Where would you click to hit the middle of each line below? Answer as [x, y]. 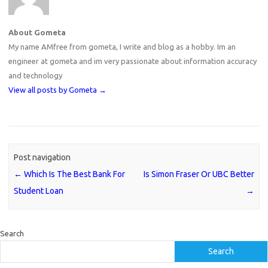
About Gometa [37, 32]
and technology [35, 75]
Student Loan [39, 191]
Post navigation [42, 158]
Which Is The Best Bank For [74, 174]
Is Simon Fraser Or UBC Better [199, 174]
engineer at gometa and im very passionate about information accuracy [133, 61]
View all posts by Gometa [54, 90]
